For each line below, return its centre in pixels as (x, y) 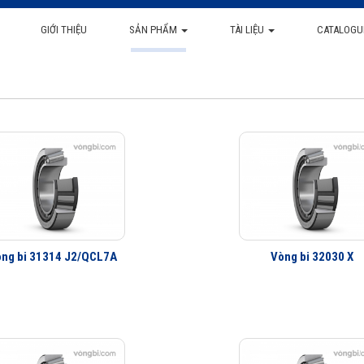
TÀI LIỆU (248, 30)
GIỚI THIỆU (63, 30)
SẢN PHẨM (154, 30)
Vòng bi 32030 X (312, 257)
